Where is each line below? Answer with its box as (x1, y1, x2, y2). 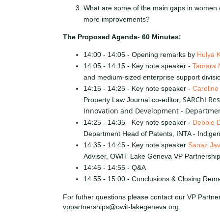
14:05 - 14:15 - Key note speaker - (83, 62, 192, 70)
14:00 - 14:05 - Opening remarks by (83, 51, 197, 59)
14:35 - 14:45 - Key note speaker (83, 141, 188, 149)
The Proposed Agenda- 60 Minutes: (63, 33, 185, 41)
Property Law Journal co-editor (83, 96, 179, 104)
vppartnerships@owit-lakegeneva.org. (63, 202, 183, 211)
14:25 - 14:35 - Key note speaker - (83, 118, 192, 127)
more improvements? (83, 15, 150, 23)
